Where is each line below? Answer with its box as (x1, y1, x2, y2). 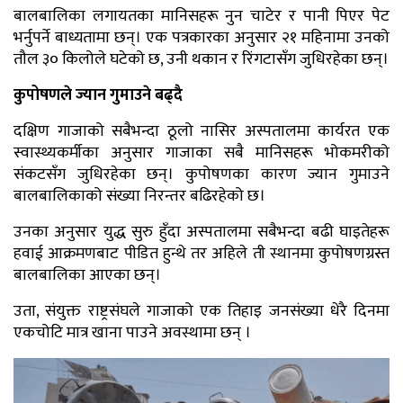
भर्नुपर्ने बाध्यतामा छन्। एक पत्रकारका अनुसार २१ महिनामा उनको (13, 24, 390, 52)
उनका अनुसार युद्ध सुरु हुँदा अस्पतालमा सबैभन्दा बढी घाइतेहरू (13, 219, 390, 246)
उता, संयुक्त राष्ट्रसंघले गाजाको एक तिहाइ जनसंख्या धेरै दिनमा (13, 298, 390, 326)
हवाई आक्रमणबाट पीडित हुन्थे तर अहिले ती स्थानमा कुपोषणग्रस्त (13, 240, 390, 268)
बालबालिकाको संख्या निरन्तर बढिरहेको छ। (13, 183, 265, 210)
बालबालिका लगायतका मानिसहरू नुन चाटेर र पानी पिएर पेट (13, 3, 390, 31)
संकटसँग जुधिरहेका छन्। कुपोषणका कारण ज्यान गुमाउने (13, 161, 390, 189)
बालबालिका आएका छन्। (13, 262, 161, 290)
